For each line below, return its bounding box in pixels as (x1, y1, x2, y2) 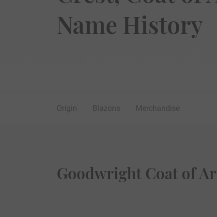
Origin (57, 103, 77, 113)
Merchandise (136, 103, 180, 113)
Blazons (93, 103, 120, 113)
